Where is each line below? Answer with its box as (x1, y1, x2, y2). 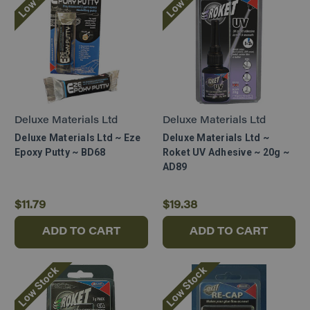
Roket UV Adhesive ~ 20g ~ (162, 146, 289, 158)
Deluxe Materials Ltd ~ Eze (15, 131, 141, 143)
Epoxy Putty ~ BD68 (15, 146, 106, 158)
